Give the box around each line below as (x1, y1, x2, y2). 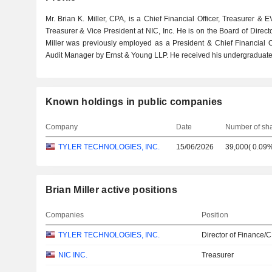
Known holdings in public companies (45, 97, 223, 107)
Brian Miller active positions (45, 185, 177, 195)
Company (45, 123, 78, 131)
